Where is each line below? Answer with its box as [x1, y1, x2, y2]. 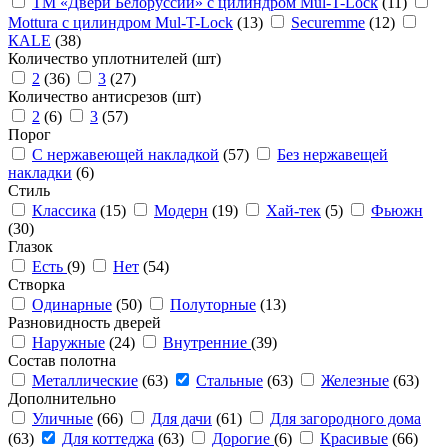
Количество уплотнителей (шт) [8, 50, 221, 67]
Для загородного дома [270, 410, 421, 427]
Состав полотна [8, 352, 116, 369]
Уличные [32, 410, 93, 427]
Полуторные [170, 296, 256, 313]
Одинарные [32, 296, 112, 313]
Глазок [8, 238, 53, 255]
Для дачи [151, 410, 212, 427]
